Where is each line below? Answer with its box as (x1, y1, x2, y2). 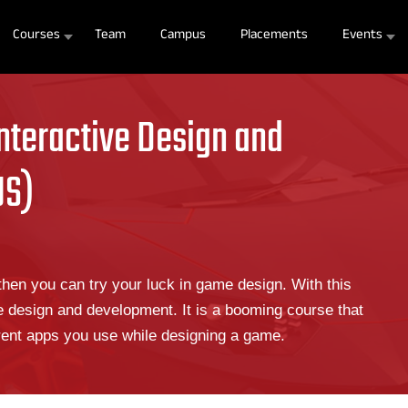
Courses (12, 28, 60, 45)
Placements (240, 28, 308, 45)
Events (342, 28, 382, 45)
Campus (159, 28, 206, 45)
